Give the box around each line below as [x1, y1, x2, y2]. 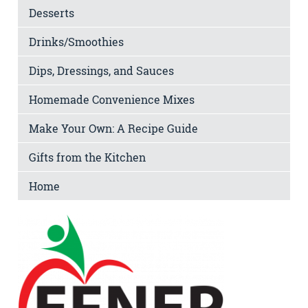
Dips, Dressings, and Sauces [29, 63, 174, 78]
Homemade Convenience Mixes [29, 91, 195, 107]
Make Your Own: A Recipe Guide [29, 120, 198, 135]
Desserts [29, 5, 74, 20]
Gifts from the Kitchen [29, 149, 146, 164]
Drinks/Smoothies [29, 34, 124, 49]
